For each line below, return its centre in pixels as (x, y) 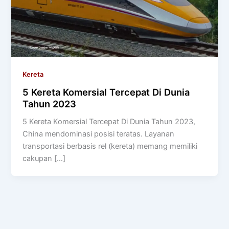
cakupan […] (44, 159)
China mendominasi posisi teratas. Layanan (99, 134)
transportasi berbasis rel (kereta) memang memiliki (110, 146)
